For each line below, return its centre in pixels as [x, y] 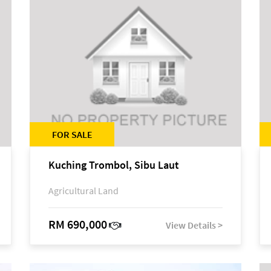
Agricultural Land [83, 191]
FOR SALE [72, 134]
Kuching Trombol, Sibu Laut [114, 165]
